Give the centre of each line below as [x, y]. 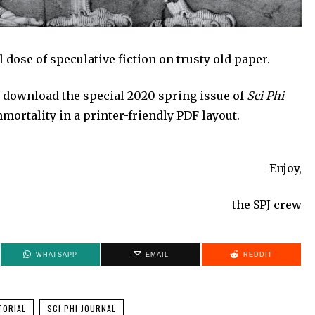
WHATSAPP [56, 255]
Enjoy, [285, 168]
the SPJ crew [267, 205]
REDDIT [258, 255]
